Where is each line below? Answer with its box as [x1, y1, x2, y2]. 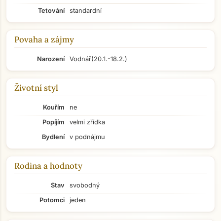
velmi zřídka [70, 118, 105, 126]
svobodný [70, 182, 100, 189]
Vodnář [70, 55, 91, 63]
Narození [37, 55, 65, 63]
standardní [70, 7, 102, 14]
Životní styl [14, 82, 58, 93]
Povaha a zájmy [14, 34, 74, 45]
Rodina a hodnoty [14, 160, 82, 171]
